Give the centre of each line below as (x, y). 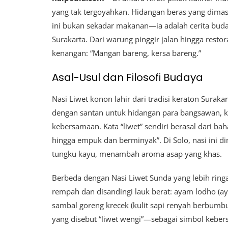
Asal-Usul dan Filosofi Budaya (127, 78)
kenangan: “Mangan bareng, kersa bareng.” (126, 53)
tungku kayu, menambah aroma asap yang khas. (137, 154)
